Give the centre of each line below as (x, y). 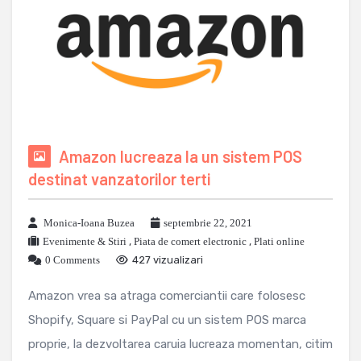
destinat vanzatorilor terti (119, 178)
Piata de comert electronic (190, 241)
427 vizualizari (168, 259)
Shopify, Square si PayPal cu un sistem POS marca (167, 320)
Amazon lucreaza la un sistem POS (180, 156)
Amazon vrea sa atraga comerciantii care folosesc (167, 295)
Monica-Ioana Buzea (89, 222)
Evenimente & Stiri (85, 241)
